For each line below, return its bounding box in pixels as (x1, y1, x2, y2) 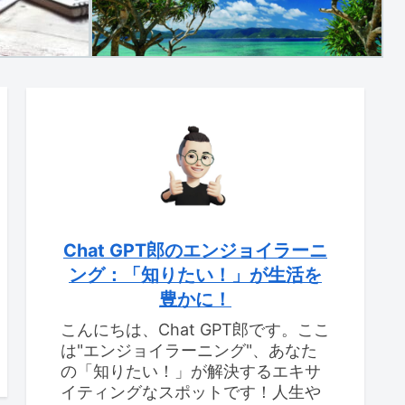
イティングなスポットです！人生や (61, 382, 321, 402)
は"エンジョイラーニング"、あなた (61, 341, 317, 361)
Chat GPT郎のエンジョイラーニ (63, 240, 327, 262)
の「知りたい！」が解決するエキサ (61, 362, 321, 381)
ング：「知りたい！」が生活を (69, 264, 322, 287)
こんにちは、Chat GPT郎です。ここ (61, 320, 330, 340)
